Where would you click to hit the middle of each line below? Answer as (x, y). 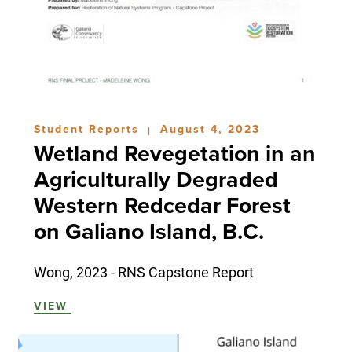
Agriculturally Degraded (156, 180)
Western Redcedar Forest (162, 205)
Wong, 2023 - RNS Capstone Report (143, 271)
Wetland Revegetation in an (174, 154)
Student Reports (88, 129)
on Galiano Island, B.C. (148, 231)
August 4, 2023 (210, 129)
